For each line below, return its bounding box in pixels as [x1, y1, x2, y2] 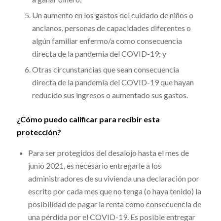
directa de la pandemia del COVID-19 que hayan [32, 77, 194, 87]
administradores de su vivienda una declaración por [28, 174, 199, 184]
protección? [16, 127, 61, 137]
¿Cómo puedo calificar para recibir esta [16, 114, 160, 124]
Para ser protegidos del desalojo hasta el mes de [28, 148, 189, 158]
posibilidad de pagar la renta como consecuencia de [28, 199, 201, 209]
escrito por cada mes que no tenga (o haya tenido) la [28, 186, 201, 196]
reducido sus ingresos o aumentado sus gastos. [32, 90, 188, 100]
